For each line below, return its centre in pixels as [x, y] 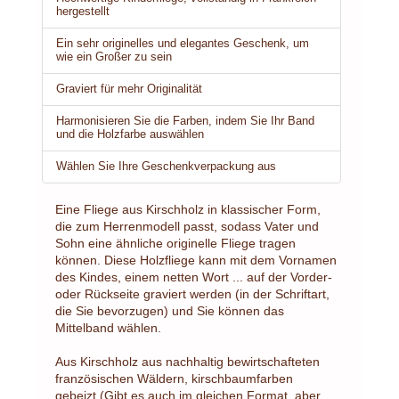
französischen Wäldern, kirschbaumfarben [174, 378]
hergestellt [83, 11]
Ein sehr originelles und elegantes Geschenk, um [183, 43]
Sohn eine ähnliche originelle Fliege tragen [175, 243]
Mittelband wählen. [108, 327]
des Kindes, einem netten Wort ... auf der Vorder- [194, 277]
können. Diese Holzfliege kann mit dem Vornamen [196, 260]
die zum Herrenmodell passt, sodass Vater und [187, 226]
